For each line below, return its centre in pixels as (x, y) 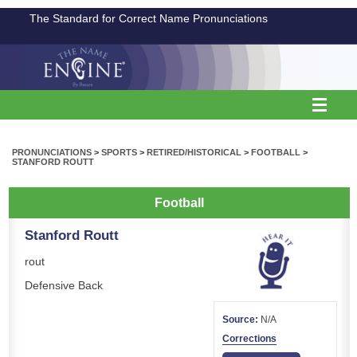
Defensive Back (64, 285)
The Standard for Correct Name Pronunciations (149, 18)
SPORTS (119, 152)
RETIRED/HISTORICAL (194, 152)
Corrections (249, 338)
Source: (240, 319)
